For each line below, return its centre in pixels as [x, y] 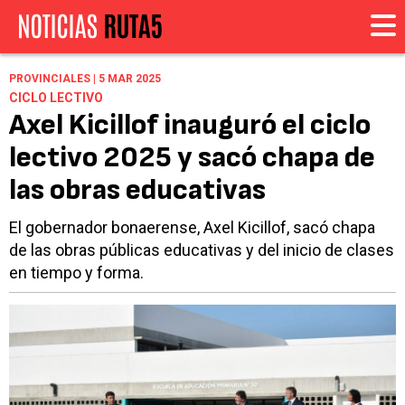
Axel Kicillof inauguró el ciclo [190, 126]
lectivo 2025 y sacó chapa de [192, 158]
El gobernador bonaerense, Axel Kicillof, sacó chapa [192, 228]
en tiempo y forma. [76, 273]
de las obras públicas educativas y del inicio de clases [202, 250]
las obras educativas [137, 191]
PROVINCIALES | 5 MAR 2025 [85, 79]
